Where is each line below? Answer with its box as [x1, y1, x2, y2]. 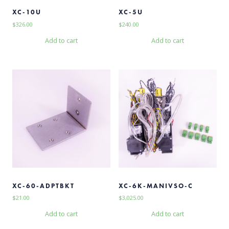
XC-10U [12, 8, 41, 17]
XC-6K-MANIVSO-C [119, 181, 193, 191]
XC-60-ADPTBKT [12, 181, 75, 191]
